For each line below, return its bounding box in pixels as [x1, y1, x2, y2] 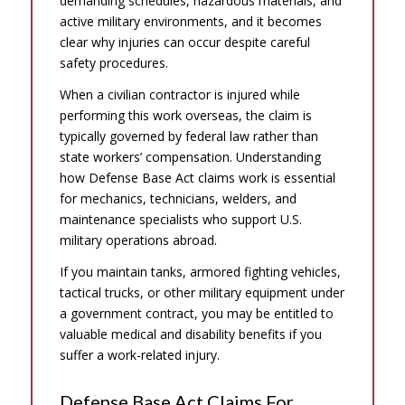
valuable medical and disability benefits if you [59, 325, 322, 343]
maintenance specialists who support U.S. [59, 210, 302, 228]
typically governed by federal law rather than [59, 127, 318, 145]
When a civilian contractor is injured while [59, 85, 300, 103]
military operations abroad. [59, 231, 217, 249]
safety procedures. [59, 53, 168, 71]
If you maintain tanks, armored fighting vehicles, [59, 262, 341, 280]
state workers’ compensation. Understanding [59, 147, 321, 165]
